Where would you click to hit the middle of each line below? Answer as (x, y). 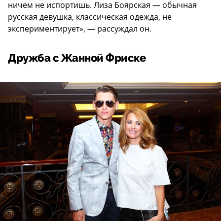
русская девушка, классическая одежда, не (90, 17)
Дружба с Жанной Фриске (77, 58)
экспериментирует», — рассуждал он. (80, 29)
